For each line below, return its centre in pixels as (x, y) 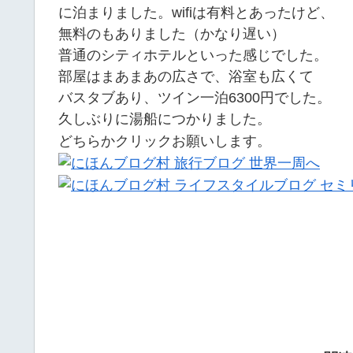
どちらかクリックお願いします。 (165, 141)
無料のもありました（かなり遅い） (172, 33)
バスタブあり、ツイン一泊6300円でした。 (195, 97)
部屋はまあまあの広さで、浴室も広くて (186, 76)
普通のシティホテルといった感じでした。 (193, 55)
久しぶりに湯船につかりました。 (165, 119)
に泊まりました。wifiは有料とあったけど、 (196, 12)
